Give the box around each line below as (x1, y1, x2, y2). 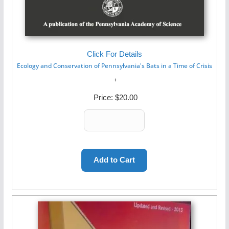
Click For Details (86, 50, 142, 58)
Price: (91, 93, 115, 102)
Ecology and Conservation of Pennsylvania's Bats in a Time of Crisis (16, 61, 212, 70)
